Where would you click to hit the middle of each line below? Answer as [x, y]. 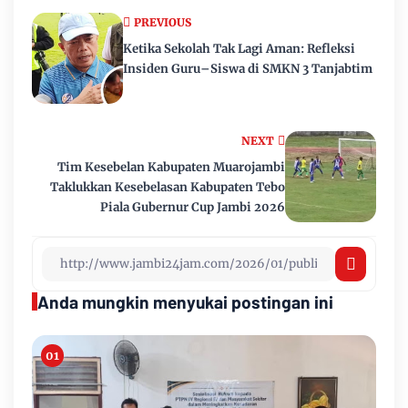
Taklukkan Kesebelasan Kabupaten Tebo [168, 187]
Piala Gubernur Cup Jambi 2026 [193, 207]
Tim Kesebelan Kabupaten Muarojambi [171, 167]
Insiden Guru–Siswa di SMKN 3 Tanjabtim [248, 68]
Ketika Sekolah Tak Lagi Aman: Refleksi [239, 48]
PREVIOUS [163, 22]
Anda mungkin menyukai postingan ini [185, 301]
